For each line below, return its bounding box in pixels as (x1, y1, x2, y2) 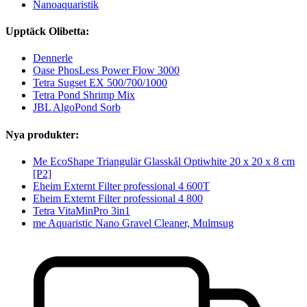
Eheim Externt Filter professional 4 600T (33, 180, 210, 192)
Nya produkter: (5, 128, 79, 140)
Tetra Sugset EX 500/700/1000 (33, 77, 167, 89)
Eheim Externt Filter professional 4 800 (33, 192, 203, 204)
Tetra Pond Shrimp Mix (33, 89, 135, 101)
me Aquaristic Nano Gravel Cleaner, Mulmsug (33, 217, 234, 229)
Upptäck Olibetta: (5, 25, 89, 38)
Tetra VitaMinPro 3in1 (33, 204, 130, 217)
